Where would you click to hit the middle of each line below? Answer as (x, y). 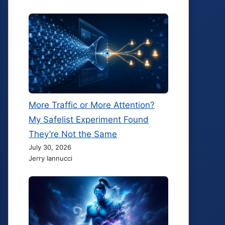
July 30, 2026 (50, 147)
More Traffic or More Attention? (92, 105)
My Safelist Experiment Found (89, 119)
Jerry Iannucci (50, 158)
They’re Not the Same (73, 134)
